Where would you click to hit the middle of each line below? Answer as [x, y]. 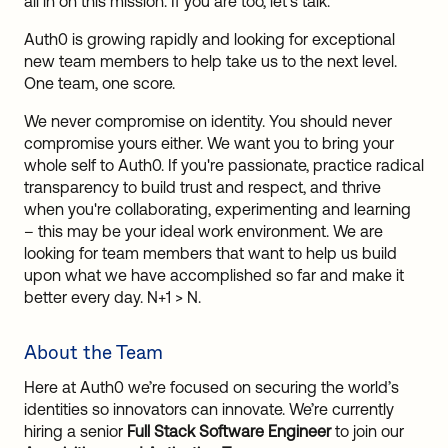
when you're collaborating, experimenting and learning [217, 209]
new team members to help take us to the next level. [210, 61]
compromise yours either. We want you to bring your [209, 143]
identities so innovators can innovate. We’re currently [209, 409]
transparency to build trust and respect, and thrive [202, 187]
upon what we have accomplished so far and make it [214, 275]
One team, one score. [99, 83]
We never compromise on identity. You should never [208, 121]
